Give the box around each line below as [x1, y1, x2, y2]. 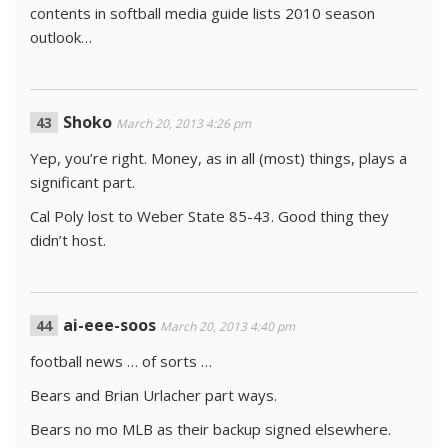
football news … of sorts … [30, 351, 212, 371]
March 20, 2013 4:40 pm [160, 318, 295, 335]
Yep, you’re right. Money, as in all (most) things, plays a [30, 148, 407, 168]
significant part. [30, 172, 135, 192]
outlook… [30, 27, 92, 47]
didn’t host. [30, 230, 106, 250]
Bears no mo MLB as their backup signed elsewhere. [30, 419, 391, 439]
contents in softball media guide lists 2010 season [30, 3, 375, 23]
